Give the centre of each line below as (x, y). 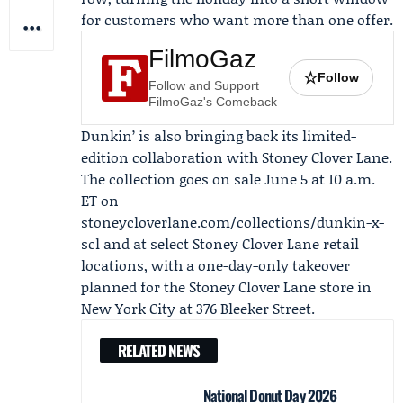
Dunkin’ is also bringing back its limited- (219, 135)
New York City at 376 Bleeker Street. (198, 308)
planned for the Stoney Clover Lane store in (226, 287)
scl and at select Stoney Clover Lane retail (220, 243)
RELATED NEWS (159, 350)
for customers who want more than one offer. (237, 19)
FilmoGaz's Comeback (213, 102)
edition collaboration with (171, 157)
